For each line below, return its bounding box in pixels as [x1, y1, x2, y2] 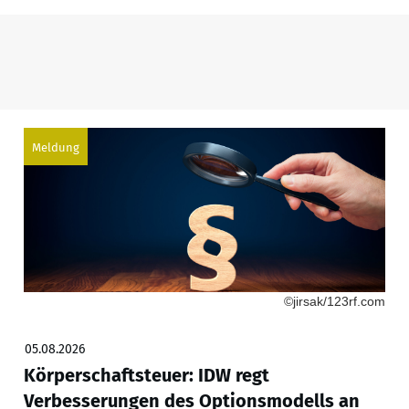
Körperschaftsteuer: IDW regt [23, 364, 269, 387]
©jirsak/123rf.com [283, 294, 385, 309]
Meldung [31, 141, 79, 155]
